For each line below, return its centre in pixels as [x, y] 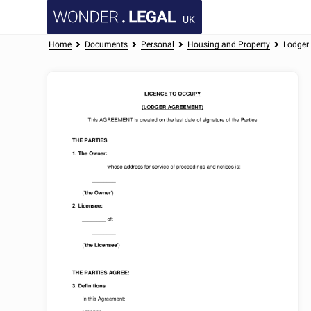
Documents [107, 44]
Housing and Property [228, 44]
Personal [157, 44]
